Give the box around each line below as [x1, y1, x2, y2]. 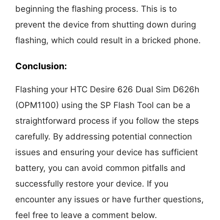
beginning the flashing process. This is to [15, 3, 177, 14]
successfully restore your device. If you [15, 178, 169, 189]
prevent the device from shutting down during [15, 19, 196, 29]
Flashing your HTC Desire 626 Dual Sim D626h [15, 84, 200, 94]
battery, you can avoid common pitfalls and [15, 163, 186, 173]
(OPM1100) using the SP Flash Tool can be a [15, 100, 191, 110]
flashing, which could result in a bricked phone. [15, 35, 201, 45]
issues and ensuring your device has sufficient [15, 147, 198, 157]
